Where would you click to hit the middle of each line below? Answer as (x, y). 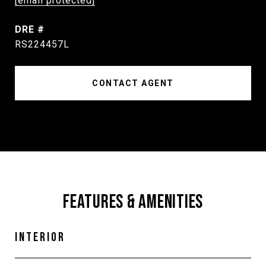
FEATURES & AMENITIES (133, 202)
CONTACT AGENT (133, 83)
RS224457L (42, 44)
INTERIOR (40, 237)
